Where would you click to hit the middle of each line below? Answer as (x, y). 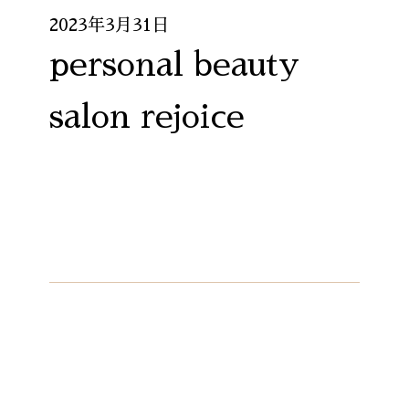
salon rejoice (147, 117)
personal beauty (175, 65)
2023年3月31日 (110, 26)
